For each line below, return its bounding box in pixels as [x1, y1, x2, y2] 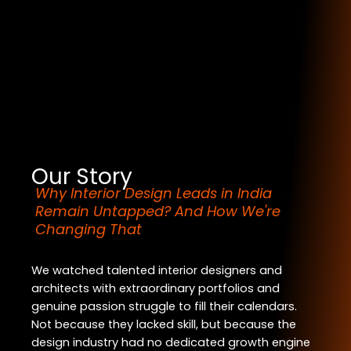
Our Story [31, 161, 132, 192]
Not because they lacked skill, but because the [31, 316, 296, 332]
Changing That [35, 219, 142, 239]
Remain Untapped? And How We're [35, 201, 280, 221]
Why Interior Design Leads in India [35, 183, 272, 203]
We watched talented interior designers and [31, 262, 282, 278]
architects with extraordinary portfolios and [31, 280, 280, 296]
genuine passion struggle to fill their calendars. [31, 298, 297, 314]
